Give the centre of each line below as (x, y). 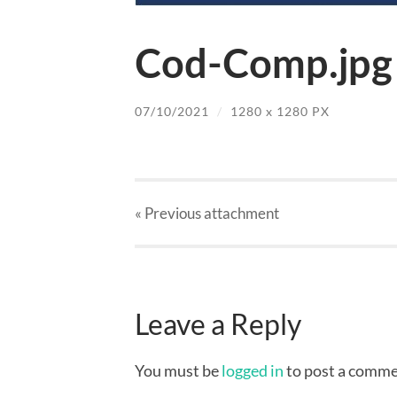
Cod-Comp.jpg (264, 66)
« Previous (168, 214)
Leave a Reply (218, 324)
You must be (178, 370)
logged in (253, 370)
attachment (240, 214)
